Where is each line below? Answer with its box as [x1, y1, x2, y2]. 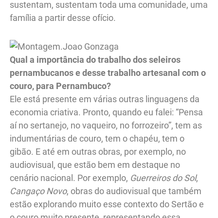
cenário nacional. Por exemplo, [10, 172, 130, 183]
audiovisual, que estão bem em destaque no [10, 159, 180, 170]
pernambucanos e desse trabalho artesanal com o [10, 67, 206, 78]
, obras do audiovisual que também [67, 185, 201, 196]
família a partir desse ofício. [10, 13, 118, 23]
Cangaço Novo [10, 185, 67, 196]
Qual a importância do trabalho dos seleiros [10, 54, 181, 65]
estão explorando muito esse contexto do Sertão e [10, 199, 204, 209]
